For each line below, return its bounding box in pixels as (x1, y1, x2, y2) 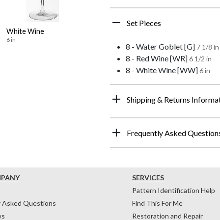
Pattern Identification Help (132, 186, 215, 195)
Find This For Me (132, 199, 183, 208)
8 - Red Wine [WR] (126, 54, 188, 63)
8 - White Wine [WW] (126, 65, 198, 75)
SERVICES (132, 173, 164, 182)
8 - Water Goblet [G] (126, 42, 195, 52)
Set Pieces (127, 18, 161, 28)
